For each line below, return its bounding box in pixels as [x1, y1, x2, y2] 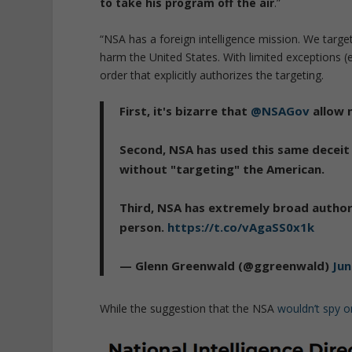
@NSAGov [251, 103, 310, 119]
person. [119, 219, 168, 236]
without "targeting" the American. [119, 161, 325, 178]
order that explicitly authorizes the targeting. [100, 67, 324, 82]
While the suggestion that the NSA [100, 301, 278, 317]
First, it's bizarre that [119, 103, 251, 119]
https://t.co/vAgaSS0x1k [167, 219, 315, 236]
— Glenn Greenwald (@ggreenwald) [119, 258, 333, 274]
